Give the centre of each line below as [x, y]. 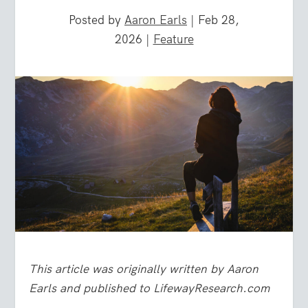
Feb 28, [219, 20]
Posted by [97, 20]
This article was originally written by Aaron [144, 269]
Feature [173, 39]
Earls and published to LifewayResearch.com [150, 288]
